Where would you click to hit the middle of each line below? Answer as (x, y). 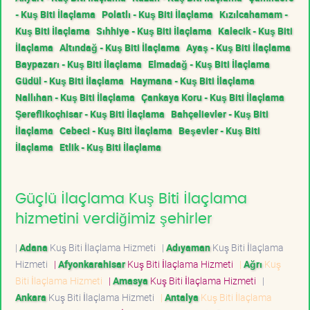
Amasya (130, 280)
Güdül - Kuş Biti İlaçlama (70, 80)
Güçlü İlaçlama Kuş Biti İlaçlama (131, 199)
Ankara (31, 297)
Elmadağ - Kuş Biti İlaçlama (209, 64)
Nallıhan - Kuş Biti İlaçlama (75, 97)
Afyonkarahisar (92, 264)
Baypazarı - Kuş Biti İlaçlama (79, 64)
